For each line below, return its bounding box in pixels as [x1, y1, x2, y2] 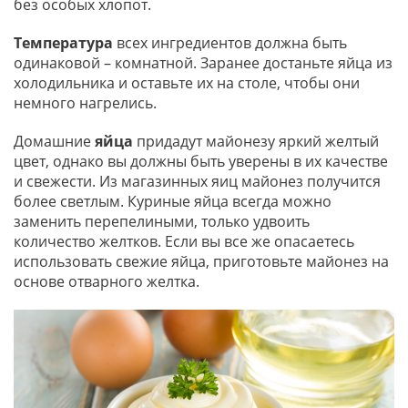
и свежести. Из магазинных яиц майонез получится [14, 171, 381, 192]
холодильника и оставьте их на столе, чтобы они [14, 73, 360, 94]
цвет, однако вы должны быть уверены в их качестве [14, 151, 388, 172]
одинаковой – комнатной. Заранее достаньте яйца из [14, 53, 393, 74]
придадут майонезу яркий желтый [133, 131, 379, 152]
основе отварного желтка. [14, 271, 199, 292]
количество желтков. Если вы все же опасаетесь [14, 231, 354, 252]
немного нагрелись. [14, 93, 157, 114]
